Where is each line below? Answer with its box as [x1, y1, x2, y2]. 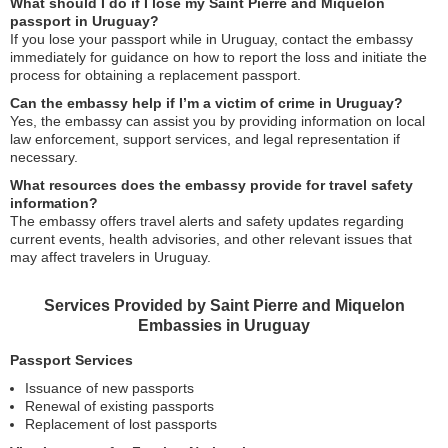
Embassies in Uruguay [138, 317, 310, 334]
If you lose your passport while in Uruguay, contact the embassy [10, 31, 413, 47]
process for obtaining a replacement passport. [10, 67, 301, 83]
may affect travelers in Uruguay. [10, 249, 211, 265]
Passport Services [10, 352, 133, 368]
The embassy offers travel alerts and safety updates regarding [10, 213, 404, 229]
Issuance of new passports [25, 380, 194, 396]
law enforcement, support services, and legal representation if [10, 131, 400, 147]
